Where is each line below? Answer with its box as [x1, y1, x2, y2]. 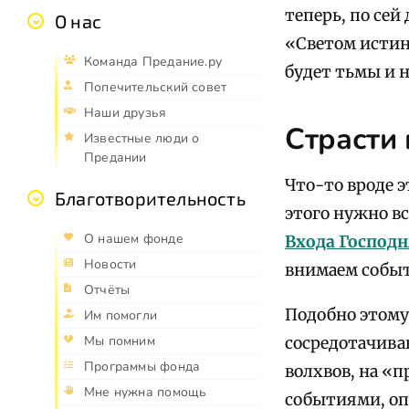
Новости [84, 256, 137, 274]
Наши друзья [84, 104, 167, 122]
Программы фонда [84, 358, 201, 376]
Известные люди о [84, 130, 200, 148]
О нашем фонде [84, 230, 184, 248]
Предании [84, 149, 147, 167]
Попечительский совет [84, 79, 227, 97]
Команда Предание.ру [84, 53, 222, 71]
